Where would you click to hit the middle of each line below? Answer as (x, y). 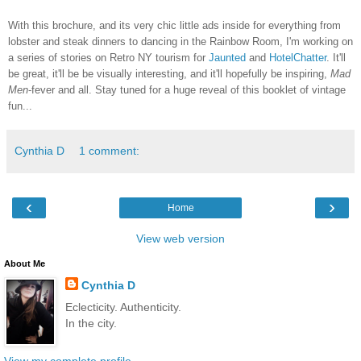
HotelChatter (298, 58)
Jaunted (227, 58)
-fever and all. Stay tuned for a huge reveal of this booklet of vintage (187, 90)
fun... (20, 106)
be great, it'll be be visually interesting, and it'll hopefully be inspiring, (169, 74)
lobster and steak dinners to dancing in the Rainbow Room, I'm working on (180, 41)
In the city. (91, 324)
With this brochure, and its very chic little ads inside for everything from (174, 25)
